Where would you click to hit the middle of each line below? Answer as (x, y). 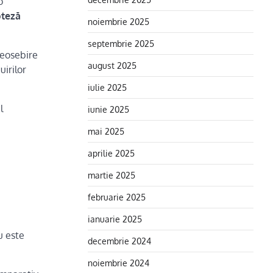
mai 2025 (106, 131)
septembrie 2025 (121, 43)
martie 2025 (112, 175)
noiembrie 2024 (119, 263)
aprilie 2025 (111, 153)
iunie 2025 (108, 109)
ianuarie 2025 (115, 219)
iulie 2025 (107, 87)
